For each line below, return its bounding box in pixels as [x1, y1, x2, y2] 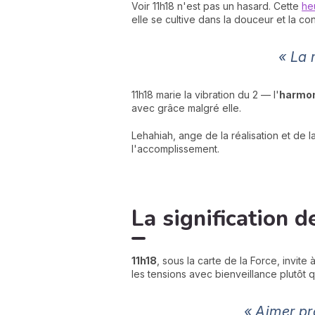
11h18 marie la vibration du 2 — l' [131, 89, 279, 101]
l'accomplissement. [131, 143, 219, 155]
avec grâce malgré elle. [131, 102, 241, 114]
